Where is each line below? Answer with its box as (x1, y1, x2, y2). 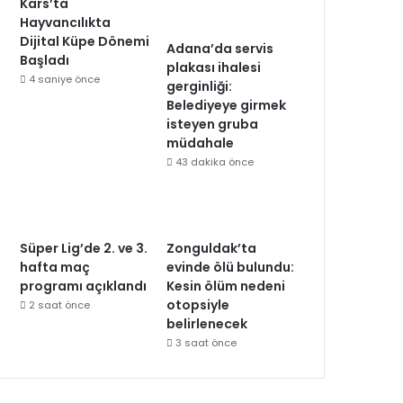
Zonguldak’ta (166, 239, 257, 257)
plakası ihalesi (166, 58, 262, 76)
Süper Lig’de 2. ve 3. (20, 239, 148, 257)
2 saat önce (29, 298, 91, 312)
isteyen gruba (166, 115, 259, 133)
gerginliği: (166, 77, 233, 95)
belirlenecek (166, 315, 248, 333)
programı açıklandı (20, 277, 148, 295)
